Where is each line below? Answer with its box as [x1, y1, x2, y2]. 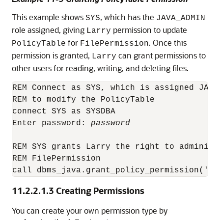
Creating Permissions [56, 184, 144, 196]
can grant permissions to [116, 50, 206, 60]
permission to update [111, 24, 187, 35]
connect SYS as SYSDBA [12, 107, 115, 116]
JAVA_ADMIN [156, 13, 205, 23]
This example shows [12, 11, 85, 22]
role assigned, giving [12, 24, 86, 35]
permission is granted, [12, 50, 92, 60]
